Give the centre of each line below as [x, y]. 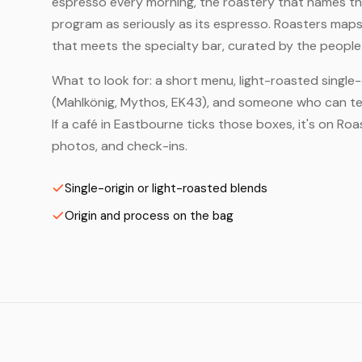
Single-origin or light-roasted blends [166, 188]
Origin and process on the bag [149, 216]
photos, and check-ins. [120, 146]
